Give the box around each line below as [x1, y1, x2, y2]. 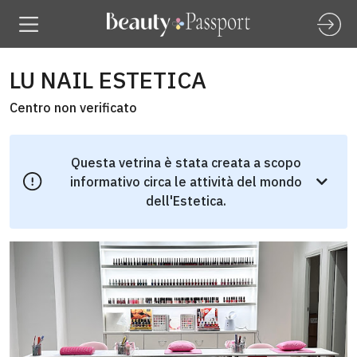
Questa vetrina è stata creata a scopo [70, 155, 301, 171]
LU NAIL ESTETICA [10, 65, 206, 95]
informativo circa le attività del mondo [69, 174, 302, 190]
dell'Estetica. [145, 193, 226, 209]
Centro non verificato [10, 100, 137, 116]
